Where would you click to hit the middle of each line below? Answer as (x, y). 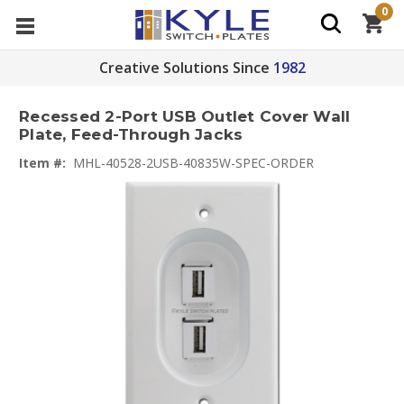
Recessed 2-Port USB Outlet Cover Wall (185, 117)
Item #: (42, 163)
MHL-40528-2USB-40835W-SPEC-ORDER (193, 163)
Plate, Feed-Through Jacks (131, 135)
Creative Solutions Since (184, 68)
